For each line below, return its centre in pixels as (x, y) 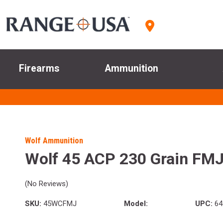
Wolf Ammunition (54, 141)
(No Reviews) (47, 184)
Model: (136, 204)
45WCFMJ (59, 204)
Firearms (39, 69)
